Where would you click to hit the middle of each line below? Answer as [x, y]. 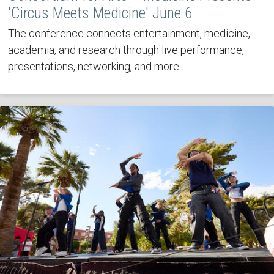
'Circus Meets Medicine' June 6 [100, 13]
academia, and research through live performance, [126, 50]
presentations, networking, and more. [94, 66]
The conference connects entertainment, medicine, [129, 33]
